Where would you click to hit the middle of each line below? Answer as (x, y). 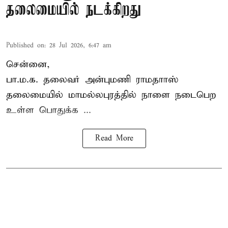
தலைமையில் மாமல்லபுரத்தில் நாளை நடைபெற (111, 95)
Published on (25, 45)
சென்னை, (28, 64)
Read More (114, 138)
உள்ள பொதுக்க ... (49, 110)
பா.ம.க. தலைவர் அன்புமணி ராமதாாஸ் (92, 79)
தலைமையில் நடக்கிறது (74, 10)
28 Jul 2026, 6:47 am (80, 45)
